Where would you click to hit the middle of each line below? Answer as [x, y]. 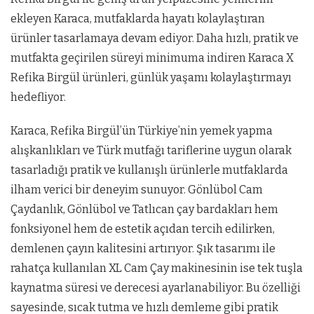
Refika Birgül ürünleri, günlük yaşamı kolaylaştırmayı [151, 77]
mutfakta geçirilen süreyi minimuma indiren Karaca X [152, 58]
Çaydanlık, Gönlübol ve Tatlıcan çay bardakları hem [144, 209]
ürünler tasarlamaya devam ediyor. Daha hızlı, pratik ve [155, 38]
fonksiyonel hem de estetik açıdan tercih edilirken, [143, 229]
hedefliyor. [39, 97]
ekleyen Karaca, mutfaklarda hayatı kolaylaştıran [138, 19]
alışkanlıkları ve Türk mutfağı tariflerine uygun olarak [151, 150]
